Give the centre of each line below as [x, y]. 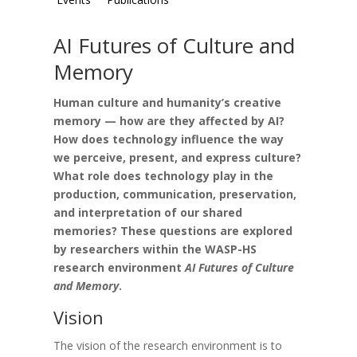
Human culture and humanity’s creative [168, 102]
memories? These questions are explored [173, 230]
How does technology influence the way [169, 139]
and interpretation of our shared [148, 212]
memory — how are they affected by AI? [169, 120]
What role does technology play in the [164, 175]
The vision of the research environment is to [168, 345]
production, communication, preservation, [175, 194]
